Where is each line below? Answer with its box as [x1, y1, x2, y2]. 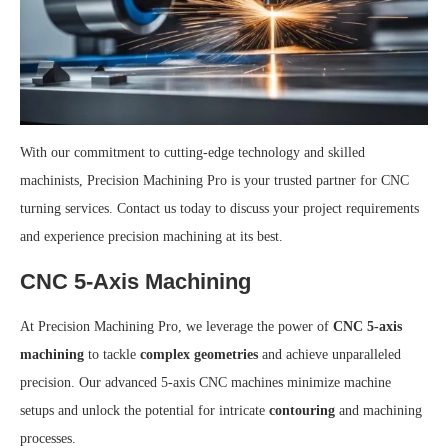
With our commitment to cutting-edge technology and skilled [20, 144, 365, 160]
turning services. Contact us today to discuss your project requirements [20, 200, 419, 216]
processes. [20, 430, 76, 446]
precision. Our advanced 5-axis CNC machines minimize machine [20, 374, 391, 390]
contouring [269, 402, 335, 418]
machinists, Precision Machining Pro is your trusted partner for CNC [20, 172, 409, 188]
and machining [335, 402, 422, 418]
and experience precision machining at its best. [20, 228, 283, 244]
